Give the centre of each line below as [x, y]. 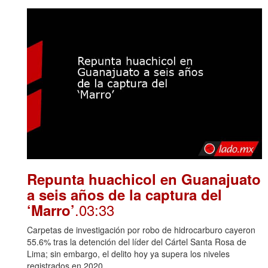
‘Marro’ [51, 210]
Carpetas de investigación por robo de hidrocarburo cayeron [141, 230]
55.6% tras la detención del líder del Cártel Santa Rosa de [137, 242]
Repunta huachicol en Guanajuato [144, 179]
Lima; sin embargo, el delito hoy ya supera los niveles [128, 254]
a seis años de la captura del [124, 195]
